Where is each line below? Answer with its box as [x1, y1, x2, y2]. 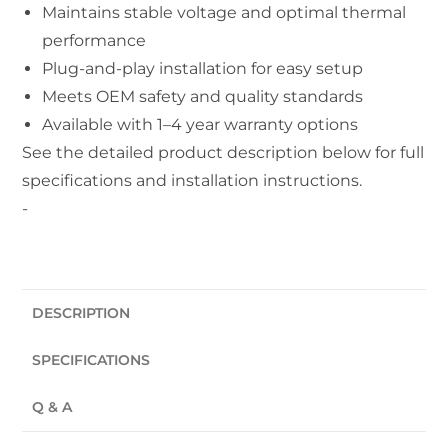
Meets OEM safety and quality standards [42, 86, 364, 106]
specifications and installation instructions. [22, 170, 363, 190]
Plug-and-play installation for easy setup [42, 58, 364, 78]
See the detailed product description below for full [22, 142, 425, 162]
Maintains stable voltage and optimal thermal [42, 2, 407, 22]
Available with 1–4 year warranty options [42, 114, 359, 134]
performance [42, 30, 147, 50]
